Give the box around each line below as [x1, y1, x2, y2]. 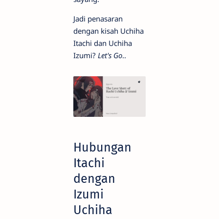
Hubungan [73, 140, 131, 155]
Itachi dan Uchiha [73, 38, 132, 48]
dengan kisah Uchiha [73, 26, 144, 36]
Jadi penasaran [73, 14, 123, 23]
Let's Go [98, 50, 122, 60]
